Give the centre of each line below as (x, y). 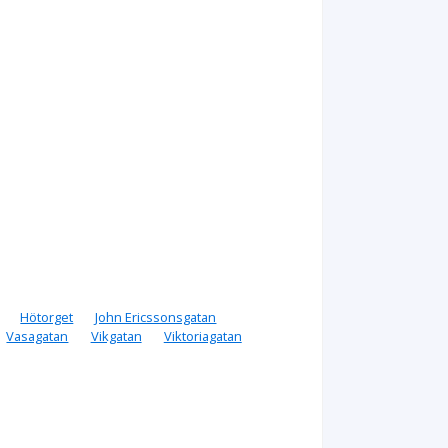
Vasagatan (37, 335)
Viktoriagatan (202, 335)
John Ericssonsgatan (156, 316)
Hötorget (47, 316)
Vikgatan (116, 335)
